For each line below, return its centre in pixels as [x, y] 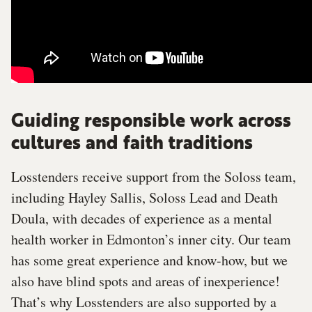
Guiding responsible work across [151, 122]
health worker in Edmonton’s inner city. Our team [151, 240]
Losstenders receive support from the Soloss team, [154, 177]
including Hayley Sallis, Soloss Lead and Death [145, 198]
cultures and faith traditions [132, 145]
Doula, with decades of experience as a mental [142, 219]
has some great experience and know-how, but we [149, 260]
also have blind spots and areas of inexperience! [146, 281]
